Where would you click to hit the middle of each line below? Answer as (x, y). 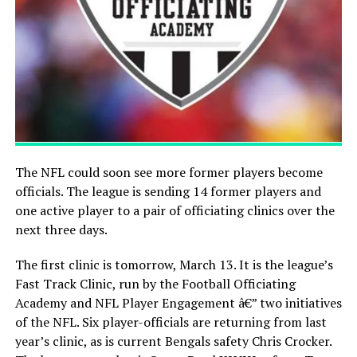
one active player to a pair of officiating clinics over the (175, 210)
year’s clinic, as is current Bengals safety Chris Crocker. (173, 341)
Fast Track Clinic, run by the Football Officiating (155, 283)
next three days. (61, 229)
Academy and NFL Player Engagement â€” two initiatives (178, 302)
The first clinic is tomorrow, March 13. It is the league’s (174, 264)
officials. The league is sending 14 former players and (168, 191)
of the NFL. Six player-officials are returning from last (171, 322)
